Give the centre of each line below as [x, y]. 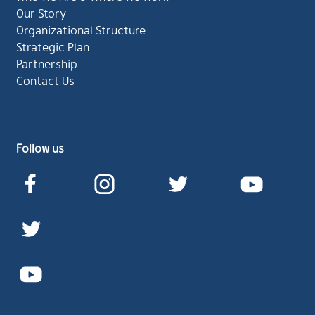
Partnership [47, 63]
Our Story [41, 13]
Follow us [40, 148]
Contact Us [45, 80]
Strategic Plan [53, 46]
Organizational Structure [81, 30]
